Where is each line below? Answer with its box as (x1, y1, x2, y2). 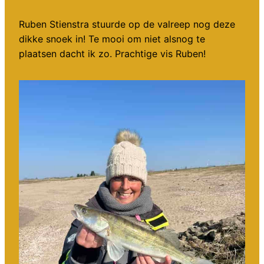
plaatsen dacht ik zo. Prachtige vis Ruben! (19, 48, 206, 60)
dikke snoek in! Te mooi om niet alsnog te (19, 33, 205, 45)
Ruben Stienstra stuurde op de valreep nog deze (19, 18, 235, 31)
